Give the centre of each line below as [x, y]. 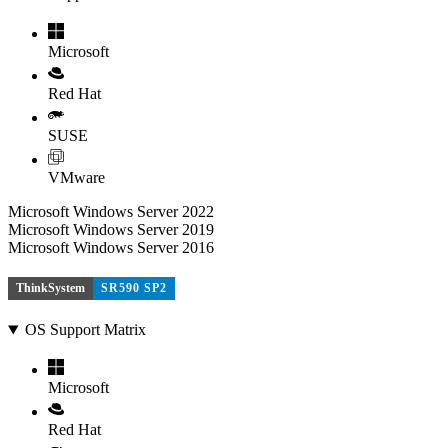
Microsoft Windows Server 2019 [111, 229]
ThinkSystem [50, 287]
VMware [76, 177]
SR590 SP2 [134, 287]
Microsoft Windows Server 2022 [111, 211]
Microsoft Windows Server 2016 [111, 247]
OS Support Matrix [85, 330]
